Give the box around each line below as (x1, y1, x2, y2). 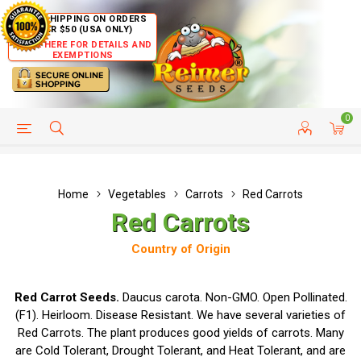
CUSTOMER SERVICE (235, 133, 347, 146)
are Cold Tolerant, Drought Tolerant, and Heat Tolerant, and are (15, 343, 346, 358)
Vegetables (108, 188, 166, 201)
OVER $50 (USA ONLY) (32, 24, 133, 35)
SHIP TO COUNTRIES (94, 133, 206, 146)
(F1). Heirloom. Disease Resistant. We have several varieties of (15, 308, 346, 322)
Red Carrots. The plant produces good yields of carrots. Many (17, 326, 344, 340)
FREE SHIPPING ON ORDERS (18, 14, 147, 24)
